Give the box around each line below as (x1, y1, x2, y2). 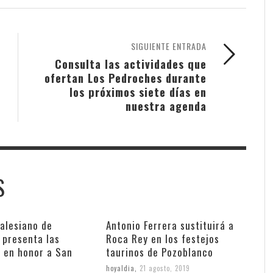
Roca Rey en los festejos (105, 230, 219, 246)
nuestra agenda (126, 97, 207, 114)
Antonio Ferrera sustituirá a (105, 217, 234, 233)
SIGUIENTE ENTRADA (131, 39, 207, 52)
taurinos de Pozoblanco (105, 244, 213, 260)
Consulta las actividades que (55, 55, 207, 72)
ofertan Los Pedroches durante (44, 69, 207, 86)
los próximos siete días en (69, 83, 207, 100)
